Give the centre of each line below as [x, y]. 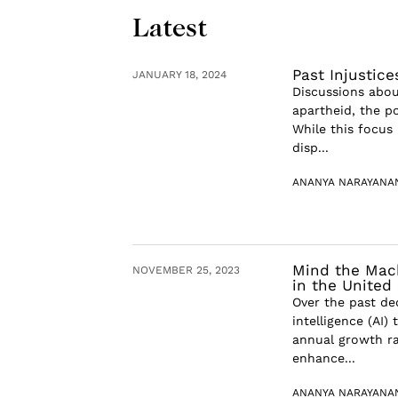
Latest [170, 27]
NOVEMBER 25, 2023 [187, 271]
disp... [310, 147]
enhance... [323, 358]
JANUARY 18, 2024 [180, 75]
